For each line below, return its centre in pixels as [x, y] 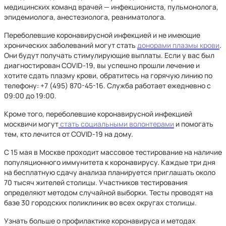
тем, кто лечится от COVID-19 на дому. [69, 134]
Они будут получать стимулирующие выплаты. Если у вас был [109, 55]
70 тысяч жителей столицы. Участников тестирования [96, 182]
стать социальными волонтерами [116, 124]
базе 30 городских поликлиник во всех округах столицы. [100, 203]
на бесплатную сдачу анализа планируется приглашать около [110, 172]
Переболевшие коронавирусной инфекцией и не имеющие [102, 35]
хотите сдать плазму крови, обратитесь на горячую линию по [108, 75]
